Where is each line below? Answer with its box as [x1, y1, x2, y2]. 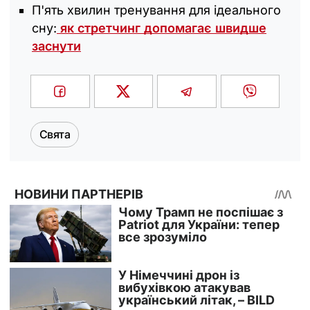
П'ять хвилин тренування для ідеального [32, 3, 281, 17]
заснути [32, 39, 81, 53]
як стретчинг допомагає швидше [57, 21, 266, 35]
